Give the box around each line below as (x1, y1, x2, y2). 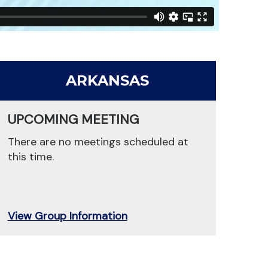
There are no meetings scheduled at (7, 135, 188, 150)
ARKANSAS (65, 72, 149, 90)
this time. (7, 150, 54, 165)
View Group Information (7, 209, 127, 224)
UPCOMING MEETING (7, 111, 139, 129)
